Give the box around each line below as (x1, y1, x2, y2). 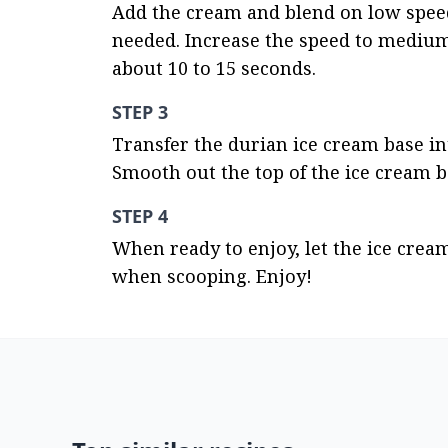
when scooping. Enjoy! (112, 264, 312, 288)
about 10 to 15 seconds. (112, 56, 316, 80)
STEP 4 (112, 204, 168, 228)
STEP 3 (112, 100, 168, 124)
